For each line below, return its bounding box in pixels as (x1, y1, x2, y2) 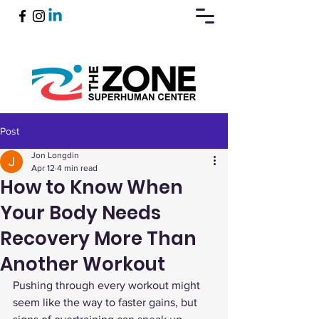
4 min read (57, 163, 98, 173)
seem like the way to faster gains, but (13, 296, 200, 308)
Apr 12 (31, 163, 55, 173)
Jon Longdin (31, 150, 79, 160)
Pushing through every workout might (13, 279, 203, 291)
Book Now (85, 133, 140, 145)
